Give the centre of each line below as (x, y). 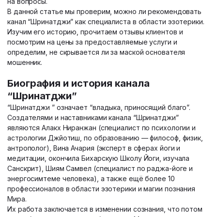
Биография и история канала (78, 83)
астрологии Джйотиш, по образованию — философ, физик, (105, 138)
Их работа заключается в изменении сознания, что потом (105, 209)
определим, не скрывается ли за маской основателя (96, 52)
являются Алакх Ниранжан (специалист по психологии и (102, 128)
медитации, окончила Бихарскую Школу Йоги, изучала (99, 158)
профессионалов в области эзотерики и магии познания (101, 189)
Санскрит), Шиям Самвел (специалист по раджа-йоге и (100, 168)
